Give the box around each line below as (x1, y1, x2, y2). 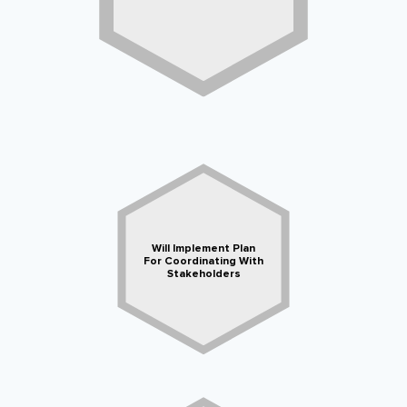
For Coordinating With (144, 254, 263, 269)
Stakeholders (166, 267, 241, 282)
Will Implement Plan (152, 242, 255, 256)
